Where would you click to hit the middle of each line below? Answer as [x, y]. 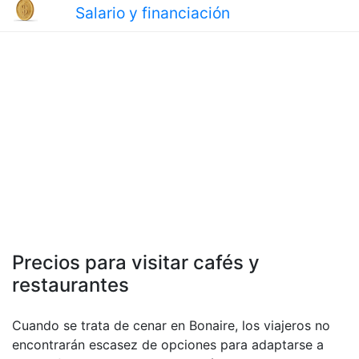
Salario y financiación [152, 13]
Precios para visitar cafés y [136, 262]
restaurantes [71, 285]
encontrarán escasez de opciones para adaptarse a [168, 345]
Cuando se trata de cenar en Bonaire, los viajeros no [171, 325]
